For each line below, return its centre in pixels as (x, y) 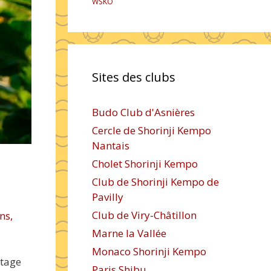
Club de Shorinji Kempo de (155, 182)
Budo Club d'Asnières (143, 112)
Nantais (111, 145)
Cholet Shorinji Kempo (145, 164)
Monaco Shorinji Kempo (149, 251)
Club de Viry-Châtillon (144, 215)
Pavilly (108, 197)
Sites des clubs (134, 77)
